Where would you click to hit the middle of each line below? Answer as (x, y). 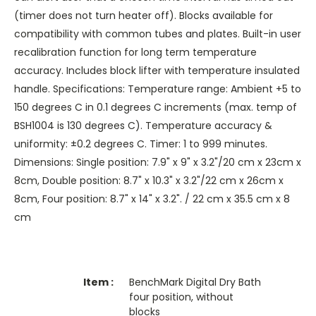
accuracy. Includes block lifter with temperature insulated (157, 71)
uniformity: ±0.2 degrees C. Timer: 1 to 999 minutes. (141, 144)
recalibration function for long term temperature (135, 53)
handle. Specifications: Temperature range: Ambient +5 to (158, 89)
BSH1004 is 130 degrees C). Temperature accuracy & (143, 126)
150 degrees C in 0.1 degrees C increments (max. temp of (156, 108)
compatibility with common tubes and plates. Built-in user (158, 34)
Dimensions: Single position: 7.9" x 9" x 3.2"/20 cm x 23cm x (158, 163)
